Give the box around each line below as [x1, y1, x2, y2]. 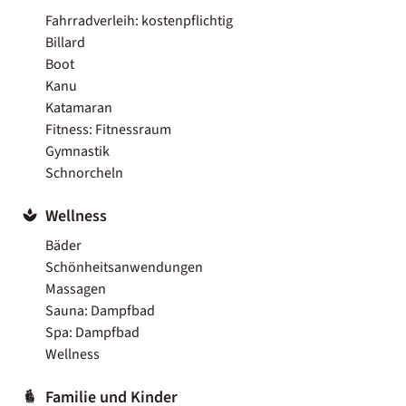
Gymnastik [45, 140, 110, 161]
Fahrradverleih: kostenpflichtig [45, 10, 233, 31]
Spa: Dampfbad [45, 322, 140, 343]
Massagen [45, 278, 106, 299]
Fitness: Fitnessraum [45, 119, 171, 140]
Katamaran [45, 97, 112, 118]
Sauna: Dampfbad [45, 300, 155, 321]
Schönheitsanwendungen [45, 256, 203, 277]
